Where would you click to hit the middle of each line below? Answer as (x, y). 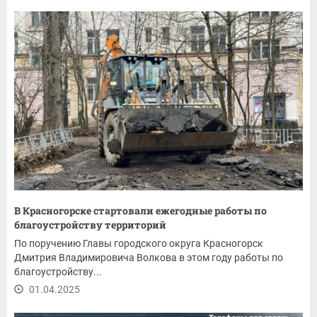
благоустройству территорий (90, 224)
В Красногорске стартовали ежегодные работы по (140, 210)
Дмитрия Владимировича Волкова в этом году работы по (149, 257)
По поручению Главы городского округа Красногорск (139, 243)
